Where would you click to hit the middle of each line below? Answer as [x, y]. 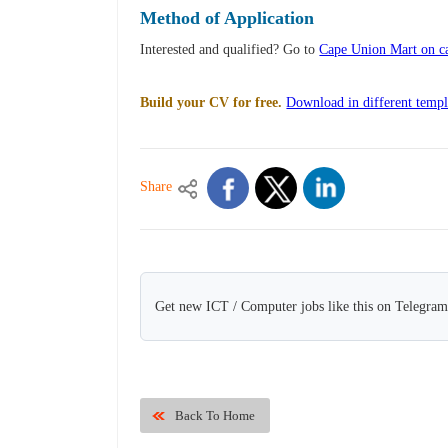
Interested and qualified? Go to [230, 50]
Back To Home [215, 416]
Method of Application [227, 18]
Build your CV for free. [211, 103]
